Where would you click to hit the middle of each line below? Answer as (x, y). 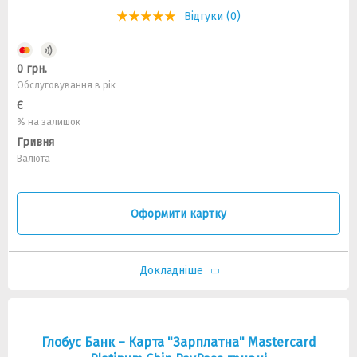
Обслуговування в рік (66, 85)
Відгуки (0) (212, 16)
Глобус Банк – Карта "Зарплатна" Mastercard (178, 342)
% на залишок (49, 122)
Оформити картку (178, 214)
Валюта (33, 159)
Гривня (35, 142)
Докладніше (171, 271)
